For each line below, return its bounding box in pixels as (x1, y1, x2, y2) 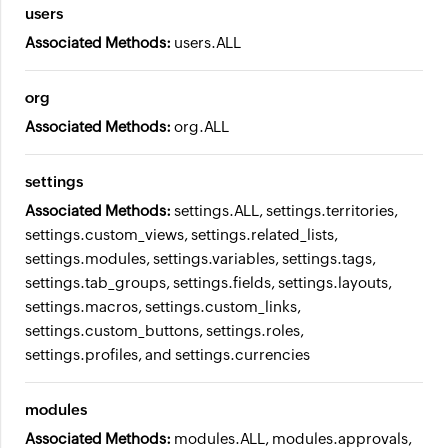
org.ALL (174, 118, 229, 135)
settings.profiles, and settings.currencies (25, 346, 310, 363)
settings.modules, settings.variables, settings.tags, (25, 250, 376, 267)
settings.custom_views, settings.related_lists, (25, 226, 338, 243)
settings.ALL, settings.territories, (174, 202, 398, 219)
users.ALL (174, 34, 241, 51)
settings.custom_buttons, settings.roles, (25, 322, 304, 339)
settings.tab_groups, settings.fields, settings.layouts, (25, 274, 392, 291)
